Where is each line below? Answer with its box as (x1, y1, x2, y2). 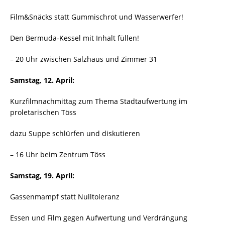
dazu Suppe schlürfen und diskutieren (10, 128, 140, 138)
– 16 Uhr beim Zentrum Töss (10, 149, 105, 159)
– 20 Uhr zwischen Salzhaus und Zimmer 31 (10, 54, 157, 64)
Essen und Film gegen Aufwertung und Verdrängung (10, 212, 187, 222)
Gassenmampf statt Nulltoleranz (10, 191, 120, 201)
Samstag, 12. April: (10, 75, 74, 85)
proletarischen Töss (10, 107, 76, 117)
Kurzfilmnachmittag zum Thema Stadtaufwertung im (10, 96, 187, 106)
